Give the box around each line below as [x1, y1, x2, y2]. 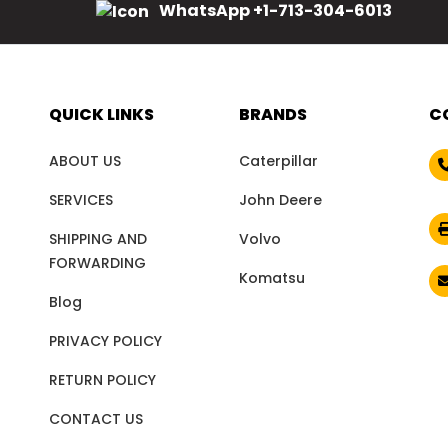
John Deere [239, 190, 322, 211]
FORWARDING [49, 253, 146, 274]
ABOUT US [49, 151, 121, 172]
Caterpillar [239, 151, 318, 172]
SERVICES [49, 190, 113, 211]
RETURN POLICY [49, 370, 156, 391]
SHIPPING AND [49, 229, 147, 250]
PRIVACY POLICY [49, 331, 162, 352]
